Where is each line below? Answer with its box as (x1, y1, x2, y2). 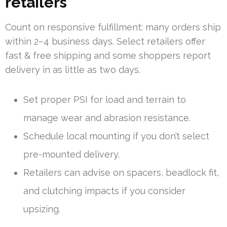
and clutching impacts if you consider (23, 185, 185, 197)
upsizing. (23, 204, 60, 215)
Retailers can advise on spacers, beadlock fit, (23, 167, 219, 178)
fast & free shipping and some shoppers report (5, 50, 211, 61)
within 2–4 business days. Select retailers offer (5, 36, 205, 47)
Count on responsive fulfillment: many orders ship (5, 22, 221, 33)
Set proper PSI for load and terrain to (23, 94, 186, 105)
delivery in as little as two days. (5, 64, 140, 75)
